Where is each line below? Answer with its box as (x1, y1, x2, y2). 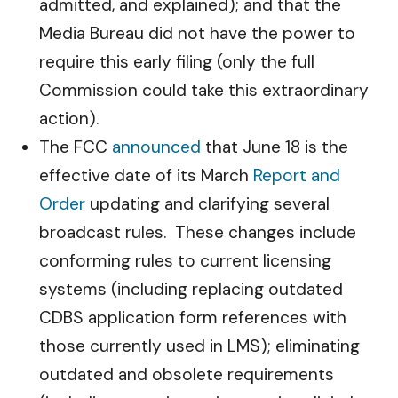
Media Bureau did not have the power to (39, 22, 355, 44)
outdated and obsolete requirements (39, 363, 334, 386)
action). (39, 107, 99, 130)
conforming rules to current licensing (39, 250, 331, 272)
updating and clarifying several (85, 193, 330, 215)
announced (112, 136, 201, 158)
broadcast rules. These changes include (39, 221, 356, 243)
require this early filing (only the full (39, 51, 314, 73)
